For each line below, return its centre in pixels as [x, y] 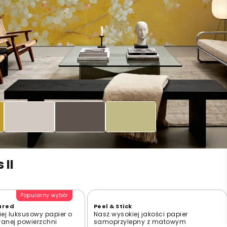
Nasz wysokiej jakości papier [141, 214]
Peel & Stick [113, 206]
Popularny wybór [44, 195]
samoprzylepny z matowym [140, 221]
